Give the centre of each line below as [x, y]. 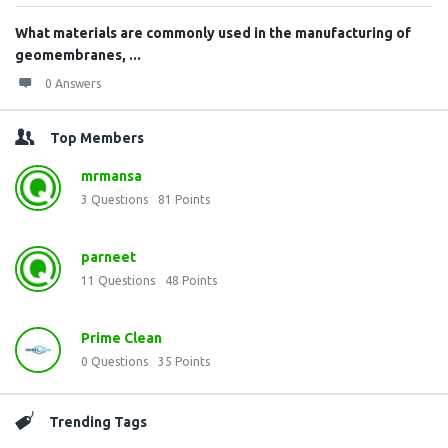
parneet [108, 257]
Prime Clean [121, 338]
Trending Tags [98, 422]
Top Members [97, 138]
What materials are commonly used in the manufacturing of [213, 33]
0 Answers [73, 83]
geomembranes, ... [78, 55]
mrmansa [111, 176]
